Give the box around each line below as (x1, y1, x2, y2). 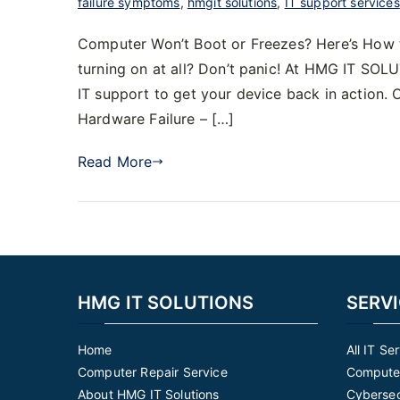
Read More (78, 153, 153, 171)
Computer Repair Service (78, 364, 228, 379)
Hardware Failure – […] (78, 110, 235, 128)
